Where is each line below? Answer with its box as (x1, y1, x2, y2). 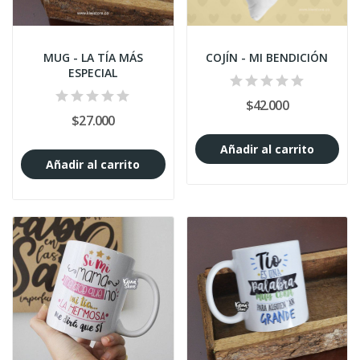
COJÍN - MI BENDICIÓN (206, 50, 329, 66)
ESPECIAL (68, 65, 118, 81)
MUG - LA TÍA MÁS (43, 50, 143, 66)
